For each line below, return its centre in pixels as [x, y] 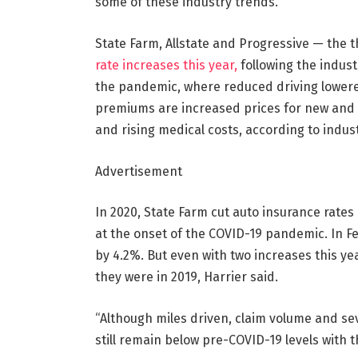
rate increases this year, [166, 65]
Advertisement [138, 171]
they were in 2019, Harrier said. [186, 277]
